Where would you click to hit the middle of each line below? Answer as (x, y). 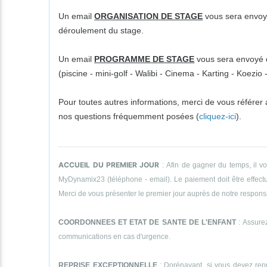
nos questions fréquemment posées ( (129, 116)
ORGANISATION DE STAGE (149, 16)
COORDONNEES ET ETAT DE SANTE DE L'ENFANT (147, 222)
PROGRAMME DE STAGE (145, 59)
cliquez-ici (218, 116)
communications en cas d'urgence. (115, 236)
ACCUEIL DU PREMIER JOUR (109, 164)
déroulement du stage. (101, 30)
